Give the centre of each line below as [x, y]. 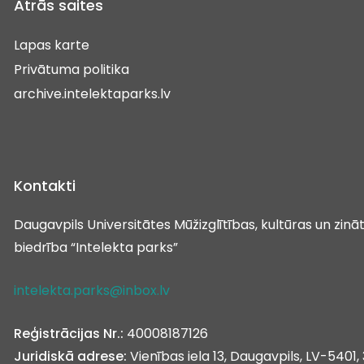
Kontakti [45, 185]
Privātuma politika [71, 69]
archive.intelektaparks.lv [92, 93]
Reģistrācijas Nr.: [69, 333]
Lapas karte [52, 45]
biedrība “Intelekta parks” [96, 247]
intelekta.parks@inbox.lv [92, 290]
